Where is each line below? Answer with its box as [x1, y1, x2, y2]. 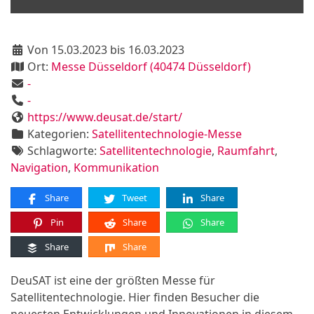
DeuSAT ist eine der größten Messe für [11, 273, 215, 288]
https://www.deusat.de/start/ [27, 109, 182, 125]
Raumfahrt [217, 143, 275, 158]
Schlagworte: [25, 143, 100, 158]
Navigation [11, 160, 68, 175]
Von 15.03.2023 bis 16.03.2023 [25, 42, 184, 57]
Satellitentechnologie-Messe [92, 126, 242, 142]
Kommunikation [74, 160, 159, 175]
